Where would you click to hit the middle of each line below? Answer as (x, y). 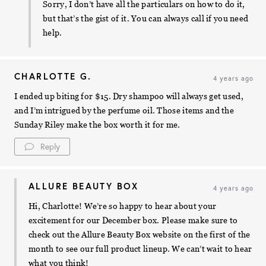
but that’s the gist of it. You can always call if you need (146, 19)
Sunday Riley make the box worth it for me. (97, 125)
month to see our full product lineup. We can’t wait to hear (140, 249)
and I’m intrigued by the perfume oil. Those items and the (124, 111)
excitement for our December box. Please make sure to (133, 221)
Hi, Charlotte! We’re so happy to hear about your (123, 206)
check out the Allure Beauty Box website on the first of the (140, 235)
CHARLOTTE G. (53, 77)
